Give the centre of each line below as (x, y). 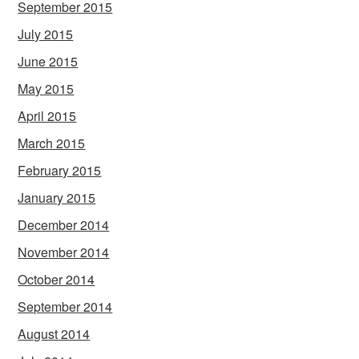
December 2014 (64, 225)
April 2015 (47, 116)
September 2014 (65, 307)
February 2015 (60, 171)
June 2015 (48, 62)
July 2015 (46, 34)
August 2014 (54, 334)
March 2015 (52, 143)
